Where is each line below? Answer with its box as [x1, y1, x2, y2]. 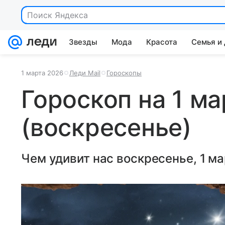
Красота [146, 37, 177, 47]
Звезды [69, 37, 97, 47]
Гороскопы [106, 69, 142, 77]
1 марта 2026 [21, 69, 63, 77]
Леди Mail [69, 69, 100, 77]
